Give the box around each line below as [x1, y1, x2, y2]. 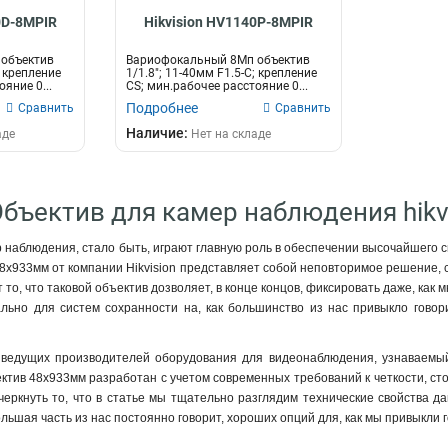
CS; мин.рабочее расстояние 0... [126, 79, 309, 93]
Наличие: [126, 125, 192, 141]
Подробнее [126, 100, 199, 116]
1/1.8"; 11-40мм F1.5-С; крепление [126, 66, 318, 80]
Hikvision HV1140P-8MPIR [143, 14, 313, 30]
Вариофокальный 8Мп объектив [126, 53, 311, 67]
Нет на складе [191, 127, 272, 141]
